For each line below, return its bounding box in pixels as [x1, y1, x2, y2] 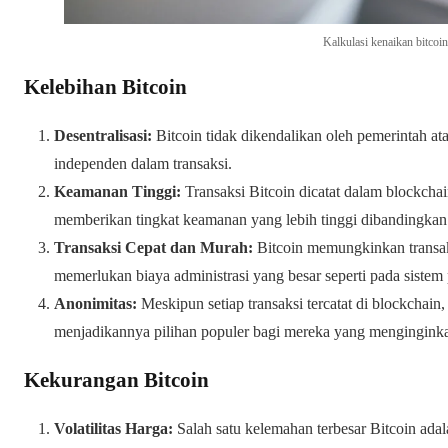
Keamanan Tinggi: [54, 183, 181, 201]
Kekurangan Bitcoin [24, 368, 209, 393]
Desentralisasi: [54, 127, 152, 145]
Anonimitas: [54, 295, 137, 313]
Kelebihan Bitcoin [24, 75, 187, 100]
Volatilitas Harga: [54, 420, 173, 438]
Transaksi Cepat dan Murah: [54, 239, 253, 257]
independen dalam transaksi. [54, 155, 232, 173]
